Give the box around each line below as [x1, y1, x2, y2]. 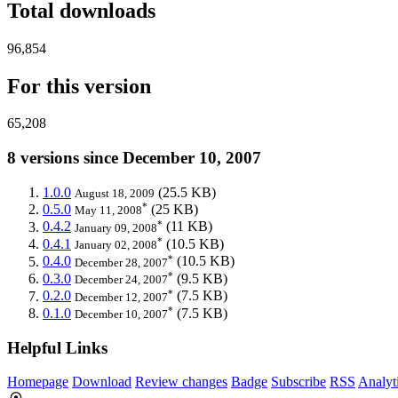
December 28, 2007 [75, 255, 168, 269]
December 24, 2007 [75, 273, 168, 287]
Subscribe [271, 374, 326, 390]
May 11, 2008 [75, 203, 142, 218]
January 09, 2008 [75, 220, 157, 235]
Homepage [7, 374, 68, 390]
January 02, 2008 [75, 238, 157, 252]
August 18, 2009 [75, 186, 155, 200]
